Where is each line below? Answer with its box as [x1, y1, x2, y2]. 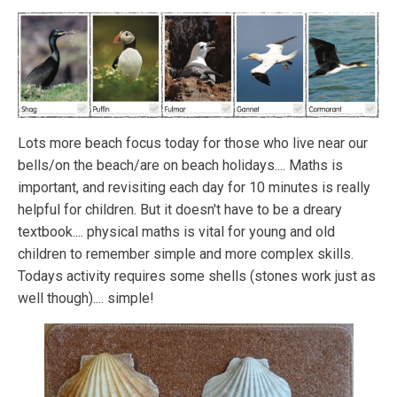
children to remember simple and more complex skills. [18, 245, 354, 263]
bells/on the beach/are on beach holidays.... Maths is [18, 157, 343, 175]
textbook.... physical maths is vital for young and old [18, 223, 335, 241]
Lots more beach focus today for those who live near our [18, 135, 368, 152]
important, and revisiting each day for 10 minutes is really [18, 179, 370, 197]
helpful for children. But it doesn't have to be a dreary [18, 201, 342, 219]
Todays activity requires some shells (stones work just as [18, 268, 376, 285]
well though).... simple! [18, 290, 154, 307]
